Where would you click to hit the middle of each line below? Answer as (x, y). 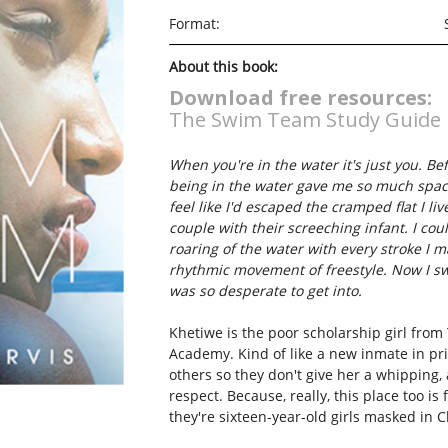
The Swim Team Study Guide (304, 119)
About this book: (223, 66)
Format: (194, 23)
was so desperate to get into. (267, 290)
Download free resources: (300, 97)
